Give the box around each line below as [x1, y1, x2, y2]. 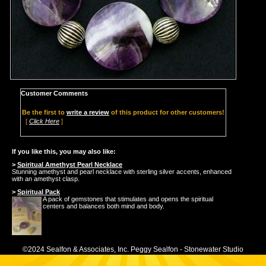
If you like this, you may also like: [12, 148, 116, 156]
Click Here [29, 118, 59, 125]
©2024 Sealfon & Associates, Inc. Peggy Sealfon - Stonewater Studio [23, 245, 243, 254]
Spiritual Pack [17, 188, 60, 196]
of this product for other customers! [109, 109, 224, 116]
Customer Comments [21, 90, 88, 97]
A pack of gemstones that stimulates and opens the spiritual [42, 195, 213, 203]
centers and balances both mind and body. [42, 202, 164, 210]
